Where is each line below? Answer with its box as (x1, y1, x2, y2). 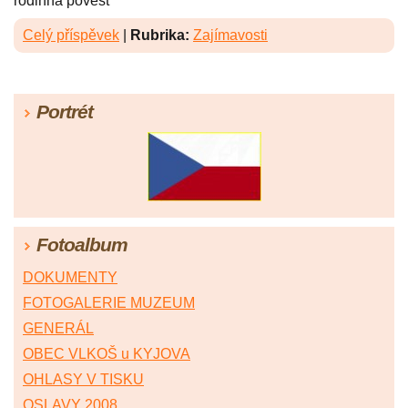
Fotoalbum (36, 234, 127, 256)
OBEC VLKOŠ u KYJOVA (23, 346, 190, 362)
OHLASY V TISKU (23, 372, 144, 388)
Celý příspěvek (23, 27, 119, 44)
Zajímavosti (193, 27, 268, 44)
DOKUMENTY (23, 270, 117, 286)
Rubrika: (130, 27, 189, 44)
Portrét (36, 101, 93, 123)
